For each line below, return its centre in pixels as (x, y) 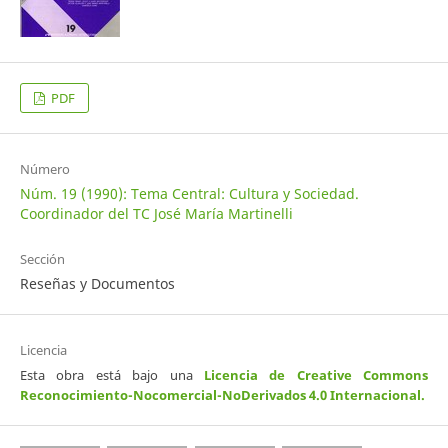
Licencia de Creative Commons (316, 375)
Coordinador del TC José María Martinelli (156, 214)
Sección (42, 259)
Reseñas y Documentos (97, 284)
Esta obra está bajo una (111, 375)
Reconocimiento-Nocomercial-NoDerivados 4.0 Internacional (220, 395)
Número (44, 169)
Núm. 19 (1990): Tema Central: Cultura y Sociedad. (189, 194)
